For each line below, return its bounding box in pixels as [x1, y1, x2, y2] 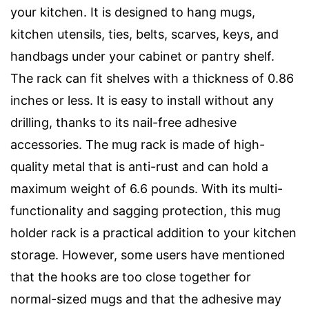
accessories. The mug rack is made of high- [10, 137, 265, 152]
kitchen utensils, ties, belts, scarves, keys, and [10, 26, 279, 41]
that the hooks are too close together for [10, 269, 251, 284]
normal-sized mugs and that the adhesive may [10, 291, 281, 306]
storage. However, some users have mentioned [10, 247, 285, 262]
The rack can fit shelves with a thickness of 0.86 [10, 70, 294, 86]
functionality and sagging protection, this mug [10, 203, 281, 218]
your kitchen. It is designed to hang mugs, [10, 4, 255, 19]
